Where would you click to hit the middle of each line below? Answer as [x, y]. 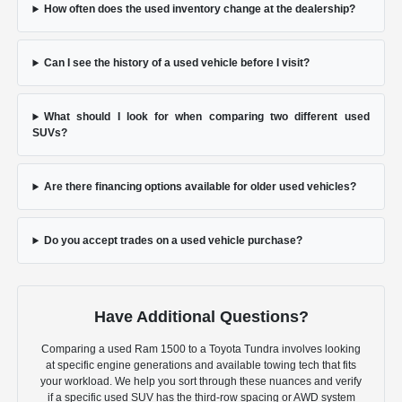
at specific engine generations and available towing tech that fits [201, 366]
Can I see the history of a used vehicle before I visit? [177, 63]
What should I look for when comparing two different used [207, 117]
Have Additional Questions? [201, 317]
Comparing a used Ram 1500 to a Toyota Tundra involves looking [201, 350]
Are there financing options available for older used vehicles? [201, 187]
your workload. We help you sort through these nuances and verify [201, 382]
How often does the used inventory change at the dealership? [200, 9]
